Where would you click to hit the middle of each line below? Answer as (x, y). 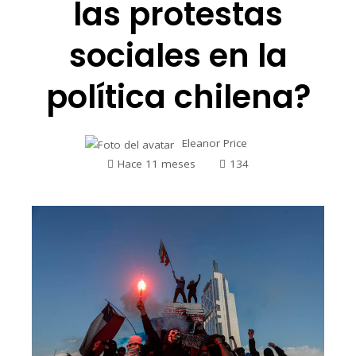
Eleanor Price (215, 143)
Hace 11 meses (157, 163)
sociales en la (178, 56)
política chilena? (178, 97)
